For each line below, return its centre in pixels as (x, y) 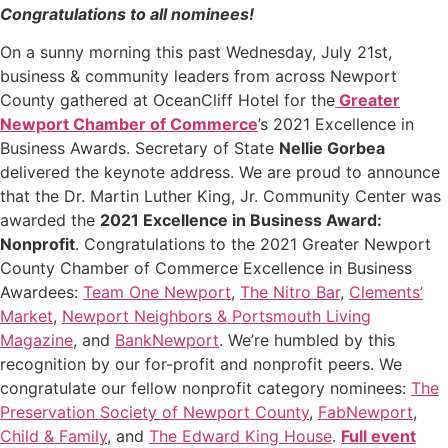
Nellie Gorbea (332, 148)
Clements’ (386, 292)
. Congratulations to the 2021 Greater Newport (253, 244)
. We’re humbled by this (307, 340)
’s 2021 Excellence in (336, 124)
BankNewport (167, 340)
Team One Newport (157, 292)
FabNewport (365, 412)
